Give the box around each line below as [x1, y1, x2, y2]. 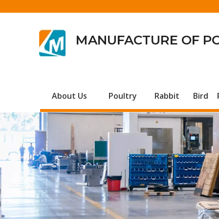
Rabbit [154, 90, 179, 101]
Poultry [108, 90, 137, 101]
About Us [52, 90, 87, 101]
